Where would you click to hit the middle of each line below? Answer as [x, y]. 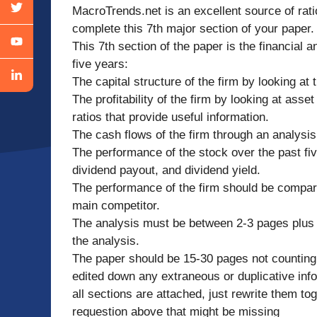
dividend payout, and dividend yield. [166, 170]
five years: [100, 64]
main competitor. [116, 205]
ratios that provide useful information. [171, 117]
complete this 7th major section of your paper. [193, 28]
